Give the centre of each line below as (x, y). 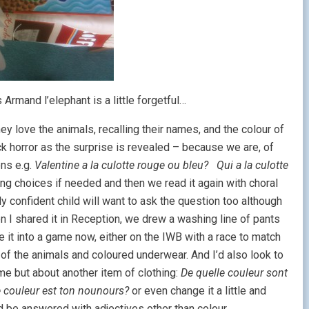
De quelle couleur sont (235, 273)
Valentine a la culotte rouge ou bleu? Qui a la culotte (162, 165)
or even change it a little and (198, 291)
